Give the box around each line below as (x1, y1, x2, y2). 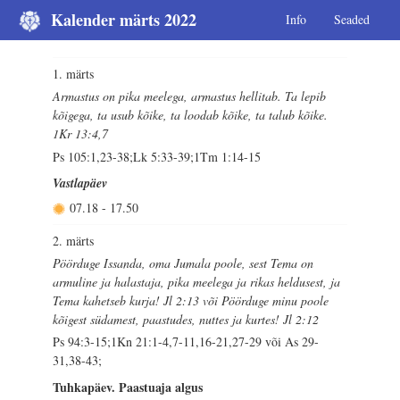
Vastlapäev (53, 173, 108, 192)
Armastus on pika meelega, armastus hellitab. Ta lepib (53, 87, 327, 105)
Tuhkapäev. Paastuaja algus (53, 377, 204, 396)
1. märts (53, 65, 95, 83)
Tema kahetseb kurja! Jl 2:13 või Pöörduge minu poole (53, 292, 329, 310)
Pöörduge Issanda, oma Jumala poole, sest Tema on (53, 254, 314, 272)
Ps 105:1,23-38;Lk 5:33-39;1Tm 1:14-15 (53, 147, 262, 165)
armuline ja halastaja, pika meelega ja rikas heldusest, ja (53, 273, 341, 291)
